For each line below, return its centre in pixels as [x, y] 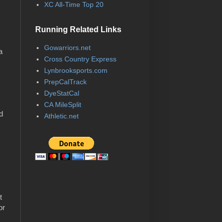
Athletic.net [61, 116]
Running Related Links [78, 29]
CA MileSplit [62, 105]
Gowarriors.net [67, 48]
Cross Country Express [80, 59]
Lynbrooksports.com [76, 71]
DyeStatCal [61, 93]
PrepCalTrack [65, 82]
